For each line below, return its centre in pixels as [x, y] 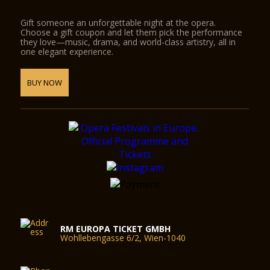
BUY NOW [45, 83]
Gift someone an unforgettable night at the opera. [118, 23]
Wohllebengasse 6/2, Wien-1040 [123, 238]
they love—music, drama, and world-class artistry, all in [128, 42]
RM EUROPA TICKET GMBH [116, 229]
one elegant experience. [67, 52]
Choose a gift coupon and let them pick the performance [132, 32]
